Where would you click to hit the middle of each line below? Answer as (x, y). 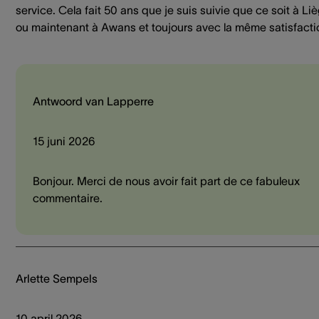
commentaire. (68, 198)
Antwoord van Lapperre (93, 101)
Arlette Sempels (57, 279)
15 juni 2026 (64, 141)
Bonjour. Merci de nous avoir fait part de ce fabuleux (166, 181)
